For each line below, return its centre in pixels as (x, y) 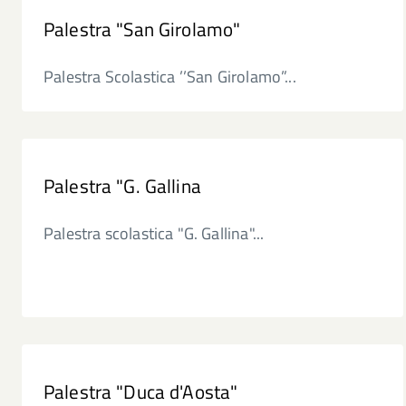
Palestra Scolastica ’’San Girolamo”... (170, 77)
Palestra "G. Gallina (122, 186)
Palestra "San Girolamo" (142, 29)
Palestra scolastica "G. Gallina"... (154, 233)
